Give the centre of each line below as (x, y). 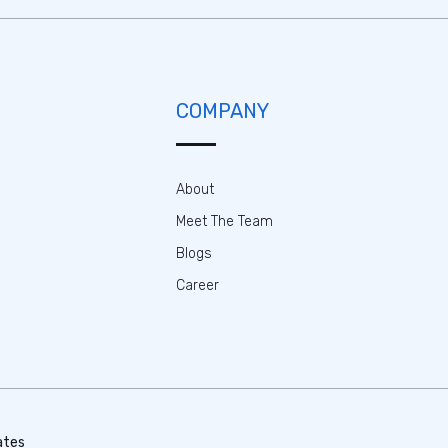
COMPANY (222, 111)
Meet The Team (224, 221)
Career (197, 285)
